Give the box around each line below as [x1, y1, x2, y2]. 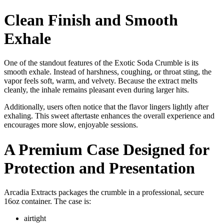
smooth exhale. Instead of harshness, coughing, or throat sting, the [4, 67, 211, 76]
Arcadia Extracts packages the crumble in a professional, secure [4, 188, 204, 197]
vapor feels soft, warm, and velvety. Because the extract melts [4, 76, 197, 85]
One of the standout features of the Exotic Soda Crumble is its [4, 58, 198, 67]
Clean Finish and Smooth [4, 10, 178, 29]
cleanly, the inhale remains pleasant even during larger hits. [4, 85, 189, 94]
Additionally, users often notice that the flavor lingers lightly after [4, 102, 208, 111]
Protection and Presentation [4, 158, 195, 177]
